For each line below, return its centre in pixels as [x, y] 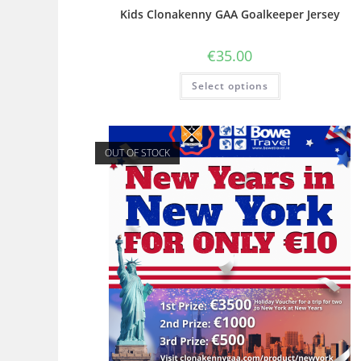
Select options [230, 85]
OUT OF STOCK [138, 153]
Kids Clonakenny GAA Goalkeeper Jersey [230, 14]
